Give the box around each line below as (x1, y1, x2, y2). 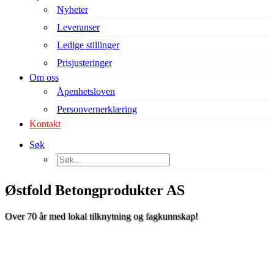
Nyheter (57, 4, 88, 15)
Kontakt (29, 119, 61, 129)
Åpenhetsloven (57, 86, 115, 97)
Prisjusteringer (57, 57, 112, 68)
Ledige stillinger (57, 40, 119, 50)
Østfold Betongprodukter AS (5, 182, 185, 198)
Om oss (29, 72, 59, 83)
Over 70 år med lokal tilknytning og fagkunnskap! (5, 210, 198, 221)
